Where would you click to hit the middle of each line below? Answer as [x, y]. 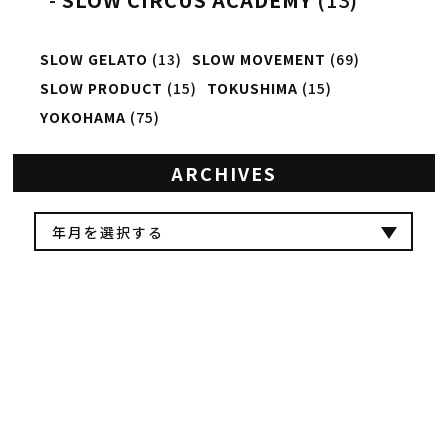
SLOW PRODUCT [101, 88]
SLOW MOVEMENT [258, 59]
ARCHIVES [223, 173]
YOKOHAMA [82, 117]
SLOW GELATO [93, 59]
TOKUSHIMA [252, 88]
